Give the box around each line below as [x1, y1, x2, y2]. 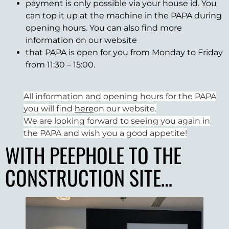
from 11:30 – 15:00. [26, 59, 95, 70]
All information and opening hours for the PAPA [24, 91, 216, 102]
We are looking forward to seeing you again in [24, 116, 210, 126]
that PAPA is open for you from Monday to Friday [26, 47, 223, 57]
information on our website [26, 35, 137, 45]
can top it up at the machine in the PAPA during [26, 10, 222, 20]
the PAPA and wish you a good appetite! [24, 128, 187, 139]
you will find [24, 104, 75, 114]
